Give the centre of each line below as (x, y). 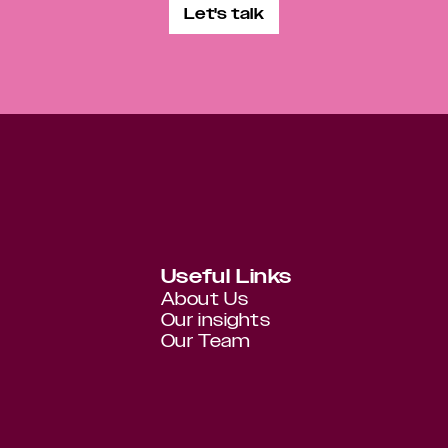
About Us (204, 298)
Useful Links (226, 276)
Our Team (205, 340)
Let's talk (224, 14)
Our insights (215, 319)
